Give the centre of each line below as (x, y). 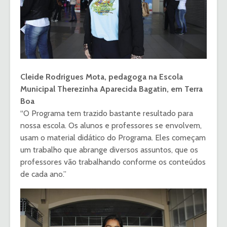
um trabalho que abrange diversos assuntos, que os (109, 150)
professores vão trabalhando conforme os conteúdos (113, 162)
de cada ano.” (43, 174)
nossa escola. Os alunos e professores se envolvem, (111, 126)
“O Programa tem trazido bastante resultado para (107, 113)
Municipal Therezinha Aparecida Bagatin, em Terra (111, 89)
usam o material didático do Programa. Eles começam (113, 138)
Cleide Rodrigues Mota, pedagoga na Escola (102, 77)
